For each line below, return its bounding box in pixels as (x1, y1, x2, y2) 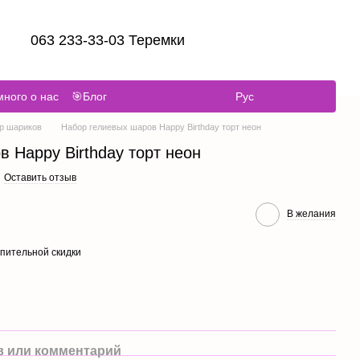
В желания (287, 208, 336, 219)
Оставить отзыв (4, 172, 76, 183)
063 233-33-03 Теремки (31, 32, 186, 48)
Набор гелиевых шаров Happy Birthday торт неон (61, 122, 261, 132)
